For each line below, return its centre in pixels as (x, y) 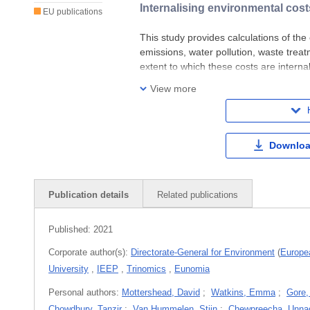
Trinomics (146, 268)
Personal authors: (85, 292)
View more (174, 89)
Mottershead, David (161, 292)
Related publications (198, 194)
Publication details (89, 194)
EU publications (72, 11)
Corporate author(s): (90, 252)
